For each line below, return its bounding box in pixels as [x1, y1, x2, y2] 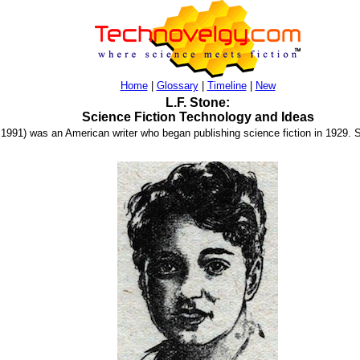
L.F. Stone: [166, 96, 230, 109]
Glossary [156, 80, 198, 92]
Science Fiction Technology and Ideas [81, 110, 314, 124]
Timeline [207, 80, 247, 92]
